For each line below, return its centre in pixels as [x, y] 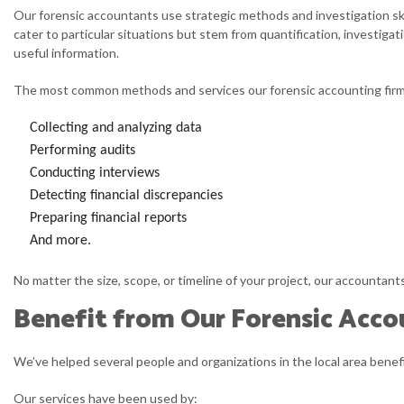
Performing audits [82, 151]
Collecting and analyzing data [115, 128]
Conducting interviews [94, 173]
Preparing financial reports [108, 218]
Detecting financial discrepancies [126, 196]
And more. [60, 241]
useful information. [66, 53]
